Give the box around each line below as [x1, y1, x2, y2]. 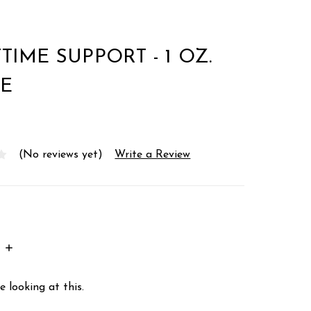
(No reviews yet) [19, 149, 103, 160]
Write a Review [115, 149, 191, 160]
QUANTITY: [3, 253, 67, 264]
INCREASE [3, 242, 60, 253]
